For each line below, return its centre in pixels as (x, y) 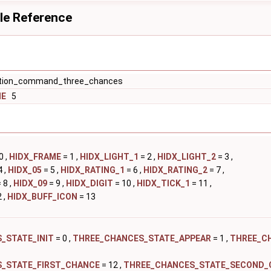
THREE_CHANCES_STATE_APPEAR (142, 238)
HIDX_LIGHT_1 (109, 157)
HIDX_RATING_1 (93, 170)
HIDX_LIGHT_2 (187, 157)
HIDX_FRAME (35, 157)
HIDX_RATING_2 (175, 170)
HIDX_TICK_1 (163, 183)
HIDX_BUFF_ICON (42, 197)
